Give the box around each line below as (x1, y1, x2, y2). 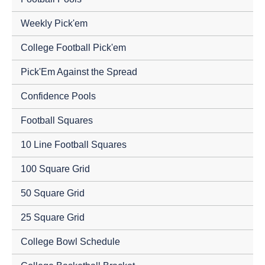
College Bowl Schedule (21, 237, 120, 247)
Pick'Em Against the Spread (21, 67, 137, 77)
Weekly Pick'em (21, 18, 88, 28)
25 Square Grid (21, 212, 85, 222)
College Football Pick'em (21, 43, 126, 53)
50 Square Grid (21, 188, 85, 198)
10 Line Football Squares (21, 140, 127, 150)
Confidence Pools (21, 91, 96, 101)
